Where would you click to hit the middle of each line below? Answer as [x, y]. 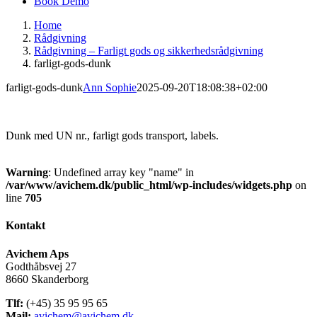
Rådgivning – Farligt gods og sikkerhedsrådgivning [149, 51]
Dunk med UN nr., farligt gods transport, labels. [112, 136]
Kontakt [25, 226]
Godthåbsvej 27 [41, 266]
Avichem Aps [37, 253]
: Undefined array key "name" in [121, 172]
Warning [27, 172]
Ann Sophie [110, 87]
